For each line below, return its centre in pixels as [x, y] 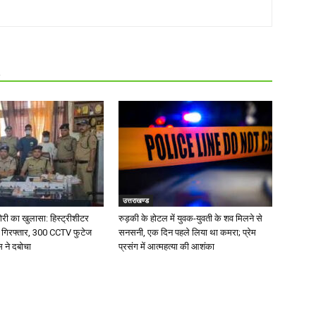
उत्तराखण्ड [136, 201]
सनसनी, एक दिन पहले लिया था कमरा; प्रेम [187, 233]
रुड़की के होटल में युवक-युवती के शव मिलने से [190, 219]
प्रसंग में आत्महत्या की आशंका [166, 247]
